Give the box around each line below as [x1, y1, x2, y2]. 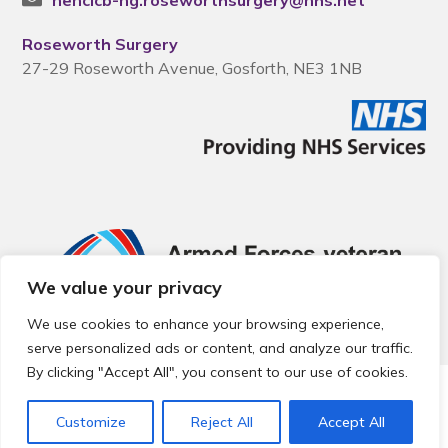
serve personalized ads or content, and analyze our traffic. [27, 339, 413, 357]
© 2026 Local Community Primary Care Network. [29, 385, 359, 403]
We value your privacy [27, 276, 222, 299]
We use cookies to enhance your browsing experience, [27, 315, 384, 333]
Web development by [134, 425, 274, 443]
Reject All [190, 413, 253, 431]
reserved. [194, 405, 254, 423]
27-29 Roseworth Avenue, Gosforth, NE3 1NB [22, 58, 363, 78]
